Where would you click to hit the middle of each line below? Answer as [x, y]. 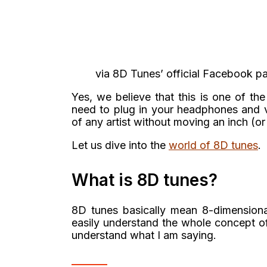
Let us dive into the [120, 145]
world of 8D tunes [213, 145]
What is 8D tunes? [145, 180]
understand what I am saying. [144, 235]
